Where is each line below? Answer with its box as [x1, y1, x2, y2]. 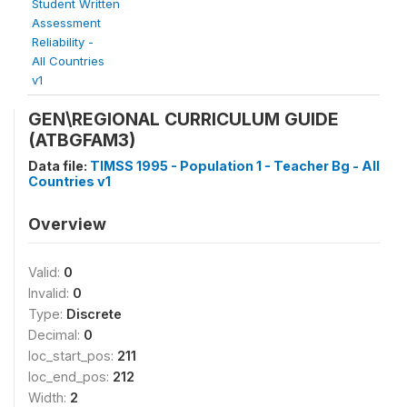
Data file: [28, 158, 90, 174]
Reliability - [32, 35, 94, 49]
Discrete [66, 306, 122, 322]
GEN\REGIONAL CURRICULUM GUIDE [28, 108, 339, 130]
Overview [28, 214, 106, 233]
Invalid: [28, 285, 73, 301]
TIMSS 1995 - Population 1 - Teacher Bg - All [90, 158, 380, 174]
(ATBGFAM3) [28, 129, 135, 151]
